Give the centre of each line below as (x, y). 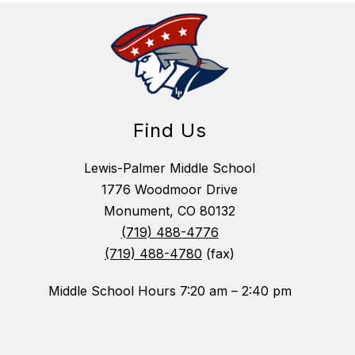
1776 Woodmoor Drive (170, 190)
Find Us (170, 131)
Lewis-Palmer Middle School (170, 168)
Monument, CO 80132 (170, 211)
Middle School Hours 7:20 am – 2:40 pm (170, 291)
